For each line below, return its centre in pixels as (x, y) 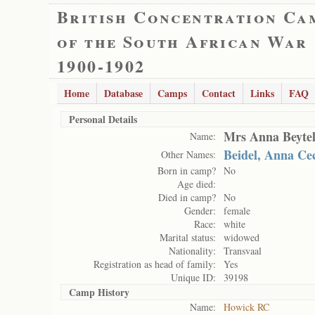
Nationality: (192, 251)
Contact (219, 93)
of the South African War (182, 41)
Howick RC (246, 307)
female (237, 211)
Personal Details (103, 119)
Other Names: (188, 154)
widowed (242, 237)
